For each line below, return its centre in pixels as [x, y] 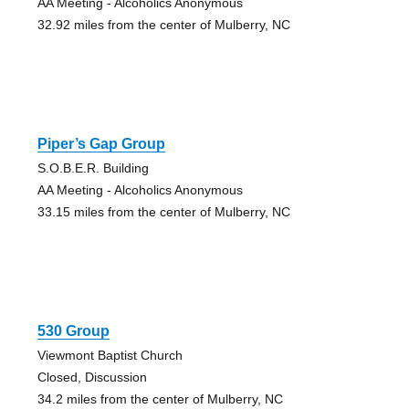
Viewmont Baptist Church [110, 355]
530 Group [73, 330]
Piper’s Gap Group [101, 143]
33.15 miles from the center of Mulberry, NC [163, 211]
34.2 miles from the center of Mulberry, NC [160, 399]
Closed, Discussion [92, 377]
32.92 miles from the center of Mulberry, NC [163, 24]
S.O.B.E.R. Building [93, 168]
